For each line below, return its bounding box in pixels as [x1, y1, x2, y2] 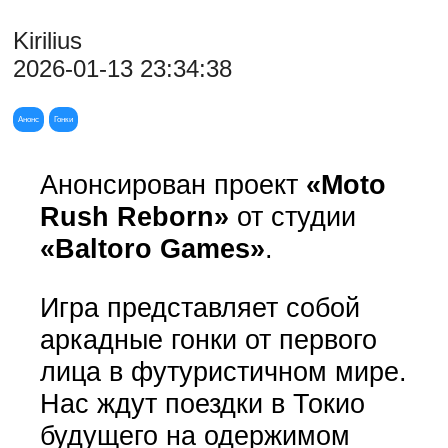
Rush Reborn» [39, 200, 229, 232]
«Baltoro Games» [39, 232, 265, 264]
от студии [228, 200, 356, 232]
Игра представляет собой [39, 291, 360, 323]
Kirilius [13, 27, 83, 55]
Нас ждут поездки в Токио [39, 387, 365, 419]
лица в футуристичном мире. [39, 355, 407, 387]
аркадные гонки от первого [39, 323, 377, 355]
